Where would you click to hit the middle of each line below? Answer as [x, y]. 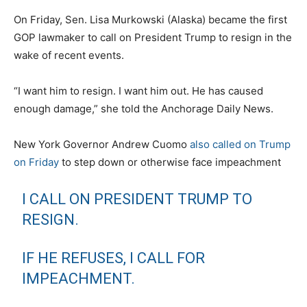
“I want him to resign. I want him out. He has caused [138, 90]
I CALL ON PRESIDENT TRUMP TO [137, 199]
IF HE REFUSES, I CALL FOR [114, 258]
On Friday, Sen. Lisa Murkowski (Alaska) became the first [150, 19]
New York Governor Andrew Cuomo [102, 144]
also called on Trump [240, 144]
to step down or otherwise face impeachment [170, 162]
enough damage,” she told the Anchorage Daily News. [144, 108]
